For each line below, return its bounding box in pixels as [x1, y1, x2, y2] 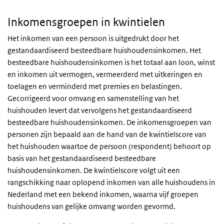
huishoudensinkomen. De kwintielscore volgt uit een [7, 165, 180, 175]
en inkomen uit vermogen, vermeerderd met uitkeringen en [7, 69, 202, 79]
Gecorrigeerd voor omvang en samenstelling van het [7, 93, 179, 103]
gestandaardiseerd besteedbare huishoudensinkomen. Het [7, 45, 201, 55]
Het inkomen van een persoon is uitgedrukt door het [7, 33, 179, 43]
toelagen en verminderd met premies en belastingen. [7, 81, 182, 91]
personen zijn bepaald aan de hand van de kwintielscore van [7, 129, 206, 139]
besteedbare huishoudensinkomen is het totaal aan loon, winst [7, 57, 215, 67]
